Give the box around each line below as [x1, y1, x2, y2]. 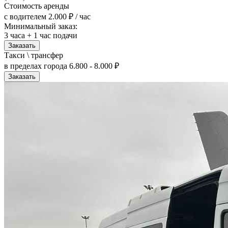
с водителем [4, 12, 46, 21]
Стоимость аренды [4, 1, 69, 10]
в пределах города [4, 61, 67, 70]
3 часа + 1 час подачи [4, 31, 77, 40]
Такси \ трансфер [4, 50, 63, 60]
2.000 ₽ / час [48, 12, 91, 21]
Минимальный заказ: [4, 21, 77, 31]
